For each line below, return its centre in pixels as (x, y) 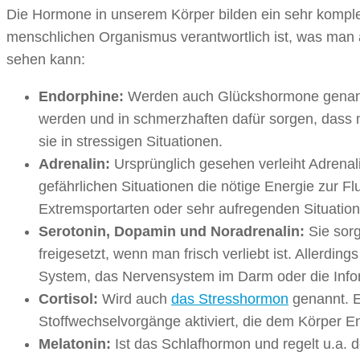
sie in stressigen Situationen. (131, 142)
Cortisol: (68, 299)
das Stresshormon (230, 299)
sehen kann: (46, 60)
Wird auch (135, 299)
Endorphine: (81, 97)
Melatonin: (77, 344)
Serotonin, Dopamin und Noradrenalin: (172, 232)
